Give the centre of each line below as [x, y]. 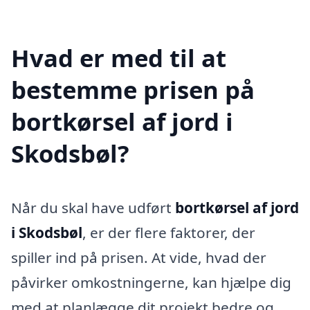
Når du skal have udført [93, 207]
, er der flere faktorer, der [169, 232]
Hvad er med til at [119, 58]
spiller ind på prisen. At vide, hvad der [139, 257]
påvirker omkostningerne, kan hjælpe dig [151, 282]
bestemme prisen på [133, 90]
